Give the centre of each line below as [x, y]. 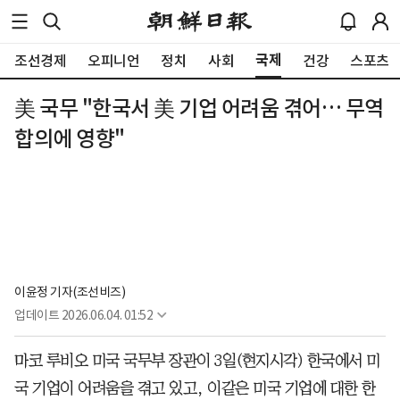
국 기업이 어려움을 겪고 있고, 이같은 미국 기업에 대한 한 [195, 389]
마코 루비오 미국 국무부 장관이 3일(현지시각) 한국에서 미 [197, 361]
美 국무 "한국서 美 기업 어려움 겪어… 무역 [199, 108]
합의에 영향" [70, 139]
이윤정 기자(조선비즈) [70, 292]
